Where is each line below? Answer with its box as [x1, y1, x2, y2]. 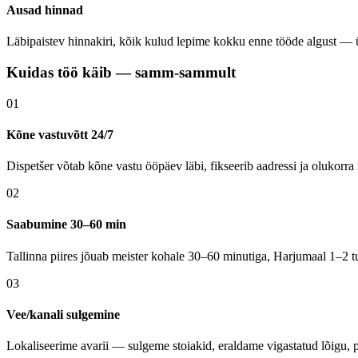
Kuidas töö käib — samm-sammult [6, 63, 236, 81]
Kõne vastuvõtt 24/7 [6, 127, 113, 141]
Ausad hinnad [6, 2, 83, 17]
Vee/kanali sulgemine [6, 308, 120, 322]
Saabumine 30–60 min [6, 217, 126, 232]
